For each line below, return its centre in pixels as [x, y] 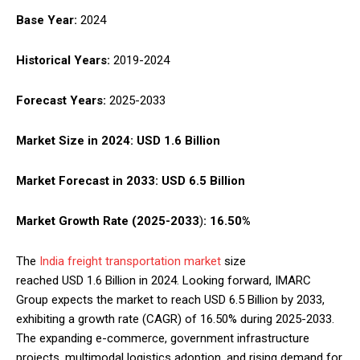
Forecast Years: [63, 100]
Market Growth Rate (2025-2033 [108, 221]
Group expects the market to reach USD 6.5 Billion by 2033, [170, 299]
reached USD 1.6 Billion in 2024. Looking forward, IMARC [164, 280]
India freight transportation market [130, 261]
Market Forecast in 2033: [89, 180]
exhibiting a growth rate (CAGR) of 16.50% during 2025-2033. [175, 319]
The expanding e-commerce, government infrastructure [163, 338]
